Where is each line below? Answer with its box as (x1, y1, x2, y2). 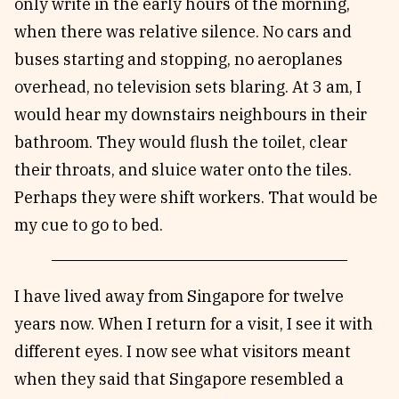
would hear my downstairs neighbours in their (14, 104, 367, 125)
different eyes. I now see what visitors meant (14, 341, 351, 362)
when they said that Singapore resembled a (14, 369, 344, 389)
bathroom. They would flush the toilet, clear (14, 132, 347, 152)
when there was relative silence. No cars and (14, 21, 352, 42)
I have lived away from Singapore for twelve (14, 286, 344, 306)
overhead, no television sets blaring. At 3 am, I (14, 77, 362, 97)
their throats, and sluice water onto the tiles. (14, 159, 352, 180)
